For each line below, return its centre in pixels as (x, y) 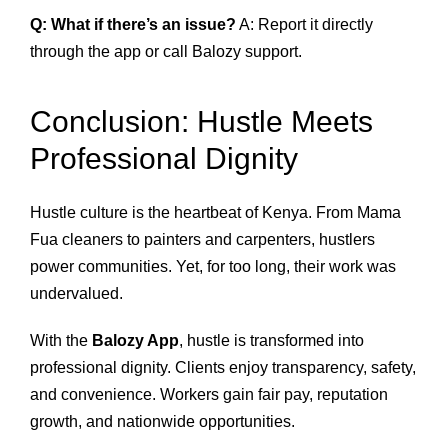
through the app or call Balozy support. (166, 52)
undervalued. (76, 294)
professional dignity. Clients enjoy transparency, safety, (223, 368)
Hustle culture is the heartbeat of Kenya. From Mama (215, 213)
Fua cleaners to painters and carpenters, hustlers (202, 240)
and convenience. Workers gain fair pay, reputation (209, 395)
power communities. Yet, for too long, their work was (213, 267)
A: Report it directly (304, 25)
